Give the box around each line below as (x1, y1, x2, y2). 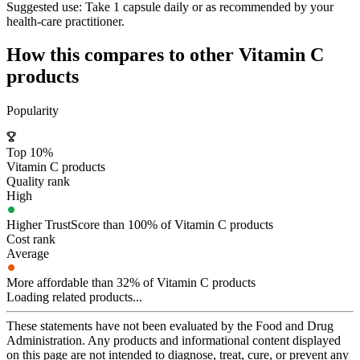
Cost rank (6, 232, 55, 247)
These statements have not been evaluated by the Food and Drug (6, 319, 333, 333)
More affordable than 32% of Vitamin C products (6, 276, 256, 290)
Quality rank (6, 174, 70, 189)
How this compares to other (6, 44, 239, 66)
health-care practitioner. (6, 14, 125, 28)
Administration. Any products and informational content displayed (6, 333, 341, 348)
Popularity (6, 104, 59, 118)
